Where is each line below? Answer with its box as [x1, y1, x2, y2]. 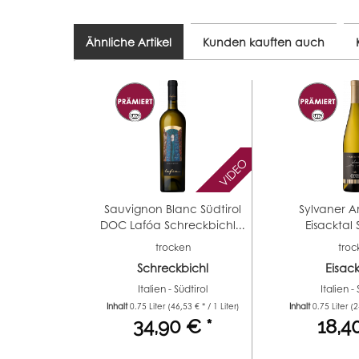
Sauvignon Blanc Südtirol [104, 200, 241, 217]
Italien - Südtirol [138, 282, 208, 296]
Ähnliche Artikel [86, 34, 171, 50]
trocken [155, 240, 191, 255]
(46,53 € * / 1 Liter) [167, 301, 240, 313]
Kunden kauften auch [203, 34, 325, 50]
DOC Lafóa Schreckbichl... [100, 216, 245, 233]
